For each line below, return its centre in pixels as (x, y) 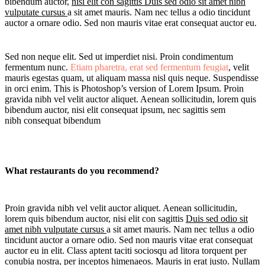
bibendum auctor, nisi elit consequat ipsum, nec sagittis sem (115, 110)
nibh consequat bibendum (53, 120)
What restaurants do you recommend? (82, 171)
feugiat (216, 67)
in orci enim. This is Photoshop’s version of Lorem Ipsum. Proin (124, 88)
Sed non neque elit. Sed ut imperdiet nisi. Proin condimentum (119, 56)
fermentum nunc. (38, 67)
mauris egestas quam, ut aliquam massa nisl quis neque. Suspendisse (132, 78)
